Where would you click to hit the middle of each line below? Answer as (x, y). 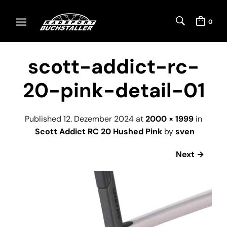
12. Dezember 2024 (99, 119)
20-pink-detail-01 (113, 90)
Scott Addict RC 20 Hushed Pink (98, 131)
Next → (190, 154)
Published (44, 119)
